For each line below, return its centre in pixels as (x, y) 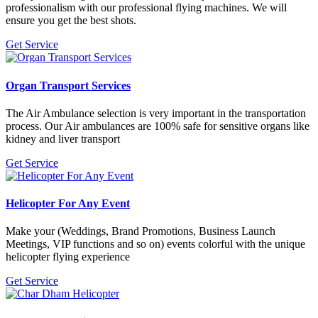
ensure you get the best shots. (71, 21)
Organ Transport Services (68, 85)
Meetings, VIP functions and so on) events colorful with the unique (155, 244)
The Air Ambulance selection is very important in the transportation (156, 113)
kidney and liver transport (63, 138)
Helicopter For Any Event (68, 204)
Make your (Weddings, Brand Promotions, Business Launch (141, 231)
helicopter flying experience (68, 257)
